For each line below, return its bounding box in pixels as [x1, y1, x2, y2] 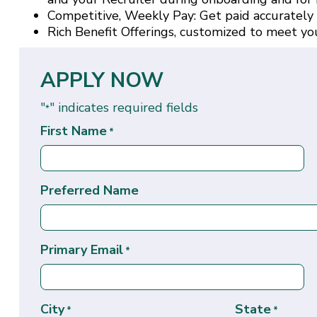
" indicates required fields [49, 98, 198, 116]
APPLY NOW [40, 66, 163, 94]
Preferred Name [40, 181, 139, 199]
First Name [40, 122, 107, 139]
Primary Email [40, 241, 123, 258]
